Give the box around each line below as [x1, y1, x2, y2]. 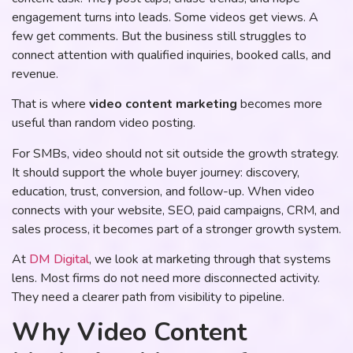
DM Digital [29, 250, 89, 268]
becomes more [237, 95, 322, 113]
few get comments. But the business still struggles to [12, 27, 307, 45]
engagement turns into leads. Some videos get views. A [12, 8, 318, 26]
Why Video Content [12, 315, 247, 350]
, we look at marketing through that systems [89, 250, 331, 268]
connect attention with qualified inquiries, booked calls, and [12, 46, 331, 64]
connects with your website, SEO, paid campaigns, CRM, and [12, 201, 340, 219]
